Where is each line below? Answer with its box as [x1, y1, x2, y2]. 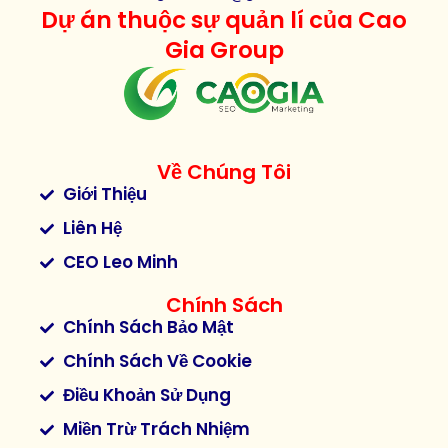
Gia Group [164, 34, 284, 67]
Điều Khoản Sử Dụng [62, 383, 231, 408]
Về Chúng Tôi [157, 158, 291, 187]
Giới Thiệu [62, 182, 147, 207]
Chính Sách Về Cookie [62, 349, 252, 374]
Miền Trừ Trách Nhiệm [62, 417, 250, 442]
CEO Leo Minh [62, 250, 178, 275]
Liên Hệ [62, 216, 122, 241]
